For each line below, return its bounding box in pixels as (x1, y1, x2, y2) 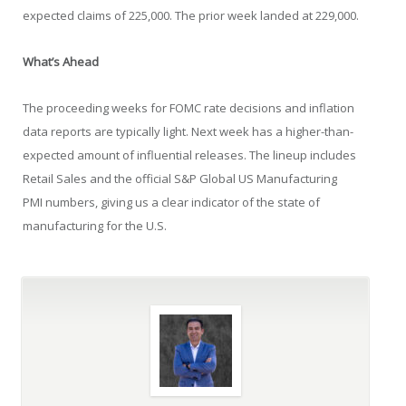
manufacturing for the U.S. (23, 217, 168, 234)
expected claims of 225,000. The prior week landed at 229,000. (23, 6, 360, 24)
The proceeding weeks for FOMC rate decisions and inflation (23, 99, 355, 116)
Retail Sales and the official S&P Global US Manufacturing (23, 169, 338, 187)
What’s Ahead (23, 53, 100, 70)
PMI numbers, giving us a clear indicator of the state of (23, 193, 321, 210)
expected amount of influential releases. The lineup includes (23, 146, 357, 163)
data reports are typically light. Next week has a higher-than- (23, 122, 354, 140)
